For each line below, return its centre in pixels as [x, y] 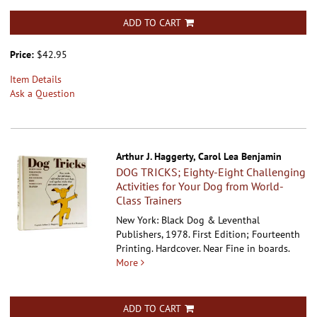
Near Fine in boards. [247, 249]
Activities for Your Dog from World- [200, 186]
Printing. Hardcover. [160, 249]
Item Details [36, 80]
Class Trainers [149, 201]
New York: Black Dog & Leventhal [188, 220]
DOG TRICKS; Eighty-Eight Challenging [211, 172]
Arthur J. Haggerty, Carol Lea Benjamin [199, 157]
